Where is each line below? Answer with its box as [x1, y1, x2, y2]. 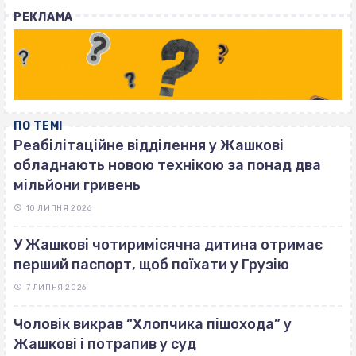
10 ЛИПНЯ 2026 [25, 203, 92, 214]
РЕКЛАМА [14, 10, 73, 24]
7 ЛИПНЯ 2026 [25, 283, 87, 293]
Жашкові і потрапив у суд [14, 335, 196, 354]
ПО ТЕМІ [14, 119, 63, 133]
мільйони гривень [14, 176, 141, 195]
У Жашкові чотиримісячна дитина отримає [14, 236, 323, 254]
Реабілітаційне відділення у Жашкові [14, 137, 284, 155]
